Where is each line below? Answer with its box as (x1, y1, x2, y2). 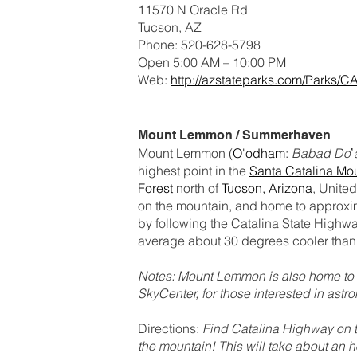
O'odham (233, 144, 285, 161)
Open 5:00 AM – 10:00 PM (138, 53, 286, 70)
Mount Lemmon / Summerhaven (138, 127, 331, 143)
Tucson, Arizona (222, 179, 312, 196)
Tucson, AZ (138, 18, 202, 35)
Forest (138, 179, 173, 196)
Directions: (138, 320, 202, 336)
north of (173, 179, 222, 196)
